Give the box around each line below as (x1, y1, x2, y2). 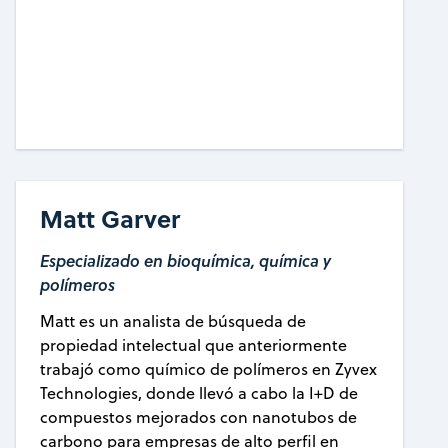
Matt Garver (39, 200, 180, 236)
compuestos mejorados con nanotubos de (39, 405, 357, 428)
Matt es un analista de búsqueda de (39, 309, 306, 332)
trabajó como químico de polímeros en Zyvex (39, 357, 377, 380)
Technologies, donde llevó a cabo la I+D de (39, 381, 358, 404)
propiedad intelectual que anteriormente (39, 333, 347, 356)
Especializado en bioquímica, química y (39, 248, 331, 272)
